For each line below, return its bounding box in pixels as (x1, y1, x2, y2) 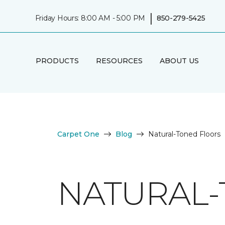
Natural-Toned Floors (148, 130, 220, 139)
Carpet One (57, 130, 99, 139)
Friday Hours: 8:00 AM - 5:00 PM (35, 13, 146, 23)
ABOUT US (159, 56, 199, 65)
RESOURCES (95, 56, 143, 65)
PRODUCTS (35, 56, 79, 65)
